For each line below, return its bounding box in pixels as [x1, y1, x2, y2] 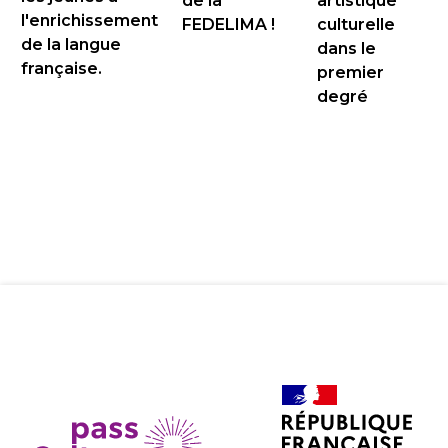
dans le [316, 39, 376, 59]
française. [20, 58, 102, 78]
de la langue [20, 34, 121, 54]
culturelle [316, 15, 395, 35]
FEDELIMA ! [181, 15, 275, 35]
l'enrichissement [20, 10, 158, 30]
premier [316, 63, 384, 83]
